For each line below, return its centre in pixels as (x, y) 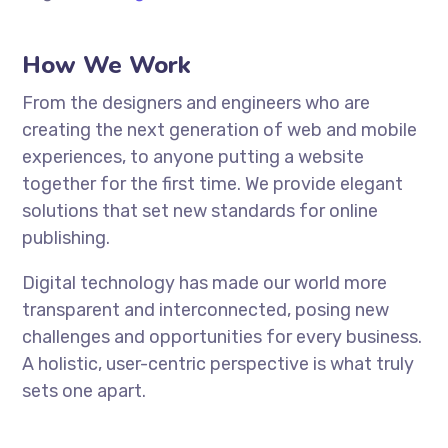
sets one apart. (84, 391)
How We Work (107, 65)
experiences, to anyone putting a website (193, 157)
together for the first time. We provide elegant (213, 184)
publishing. (66, 238)
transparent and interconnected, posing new (206, 310)
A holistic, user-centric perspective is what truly (218, 364)
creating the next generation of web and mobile (220, 130)
